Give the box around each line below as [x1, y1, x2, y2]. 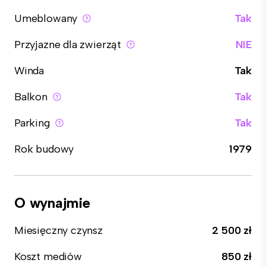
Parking [14, 116, 50, 129]
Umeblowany [14, 12, 78, 25]
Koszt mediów [14, 250, 82, 263]
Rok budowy [14, 142, 74, 156]
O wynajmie [14, 194, 90, 211]
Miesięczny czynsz [14, 224, 103, 237]
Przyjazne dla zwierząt [14, 38, 122, 51]
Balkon [14, 90, 47, 103]
